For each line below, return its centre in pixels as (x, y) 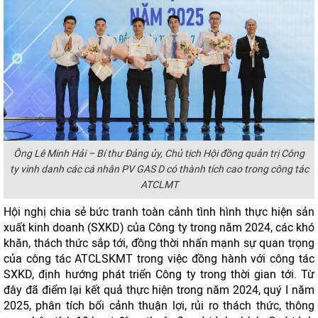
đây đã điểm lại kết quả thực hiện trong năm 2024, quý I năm (159, 290)
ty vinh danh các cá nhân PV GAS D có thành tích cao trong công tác (159, 169)
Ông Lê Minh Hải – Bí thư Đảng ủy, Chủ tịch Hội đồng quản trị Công (159, 154)
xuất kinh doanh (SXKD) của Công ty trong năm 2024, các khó (159, 227)
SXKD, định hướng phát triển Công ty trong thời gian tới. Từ (159, 274)
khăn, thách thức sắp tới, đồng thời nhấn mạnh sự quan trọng (159, 243)
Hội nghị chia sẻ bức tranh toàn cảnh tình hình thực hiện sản (159, 212)
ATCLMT (159, 185)
